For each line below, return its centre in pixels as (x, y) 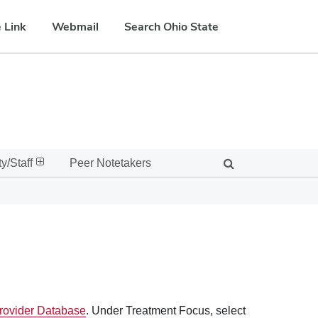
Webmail (75, 26)
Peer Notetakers (110, 163)
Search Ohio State (171, 26)
